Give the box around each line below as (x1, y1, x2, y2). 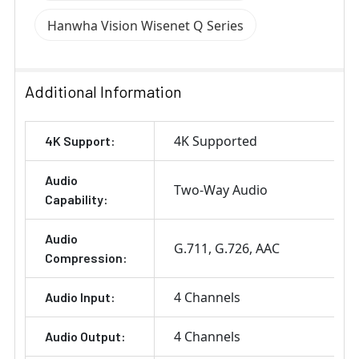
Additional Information (25, 82, 182, 102)
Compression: (45, 250, 127, 266)
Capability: (45, 192, 108, 208)
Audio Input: (45, 289, 115, 305)
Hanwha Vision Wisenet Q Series (47, 17, 244, 35)
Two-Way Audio (174, 181, 268, 200)
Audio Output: (45, 329, 126, 345)
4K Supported (174, 132, 257, 151)
